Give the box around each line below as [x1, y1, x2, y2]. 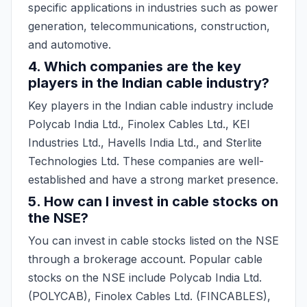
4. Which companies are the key [28, 58, 241, 75]
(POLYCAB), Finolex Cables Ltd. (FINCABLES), [28, 289, 271, 303]
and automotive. [28, 38, 111, 51]
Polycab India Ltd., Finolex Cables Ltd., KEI [28, 117, 250, 131]
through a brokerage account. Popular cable [28, 252, 262, 266]
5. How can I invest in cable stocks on [28, 193, 278, 210]
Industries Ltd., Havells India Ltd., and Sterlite [28, 136, 262, 149]
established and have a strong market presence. [28, 173, 278, 186]
